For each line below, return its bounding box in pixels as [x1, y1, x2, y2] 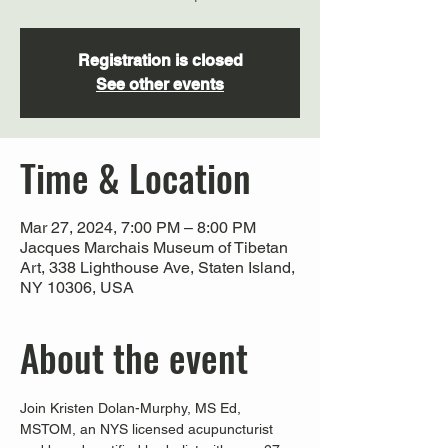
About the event [20, 330, 248, 385]
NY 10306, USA [20, 278, 134, 297]
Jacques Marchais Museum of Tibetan [20, 238, 288, 257]
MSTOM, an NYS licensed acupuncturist [20, 421, 277, 437]
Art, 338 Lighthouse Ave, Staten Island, [20, 258, 295, 277]
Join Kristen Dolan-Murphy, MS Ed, [20, 400, 245, 416]
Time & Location [20, 150, 251, 205]
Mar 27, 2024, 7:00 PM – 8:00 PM [20, 218, 256, 237]
